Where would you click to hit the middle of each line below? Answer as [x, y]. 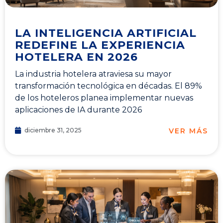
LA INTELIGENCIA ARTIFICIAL [106, 33]
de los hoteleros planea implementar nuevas [104, 98]
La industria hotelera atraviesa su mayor [93, 74]
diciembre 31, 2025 [53, 130]
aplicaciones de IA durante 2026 [78, 110]
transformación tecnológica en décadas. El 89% [109, 86]
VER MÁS [188, 131]
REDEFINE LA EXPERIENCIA [100, 45]
